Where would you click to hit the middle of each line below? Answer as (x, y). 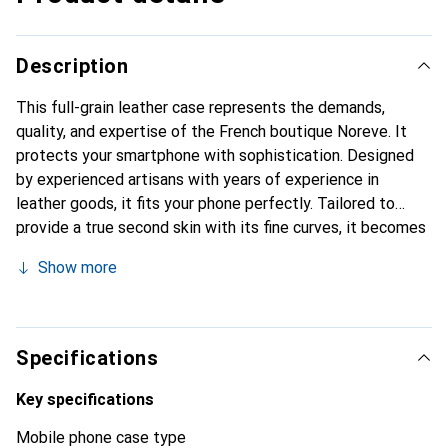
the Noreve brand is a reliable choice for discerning (194, 300)
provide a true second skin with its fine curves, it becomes (221, 228)
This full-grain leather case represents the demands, (200, 108)
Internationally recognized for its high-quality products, (211, 276)
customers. (55, 324)
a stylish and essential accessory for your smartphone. (207, 252)
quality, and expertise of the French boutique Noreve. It (211, 132)
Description (72, 66)
